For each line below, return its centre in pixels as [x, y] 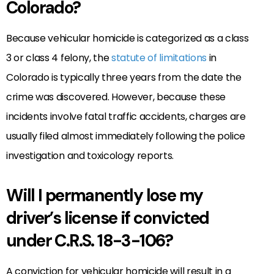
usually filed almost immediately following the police [126, 136]
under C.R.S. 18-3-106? [90, 240]
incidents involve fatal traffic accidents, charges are [126, 116]
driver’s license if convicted [108, 218]
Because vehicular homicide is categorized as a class [128, 38]
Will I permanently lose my [105, 195]
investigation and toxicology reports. [90, 155]
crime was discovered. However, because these [116, 97]
